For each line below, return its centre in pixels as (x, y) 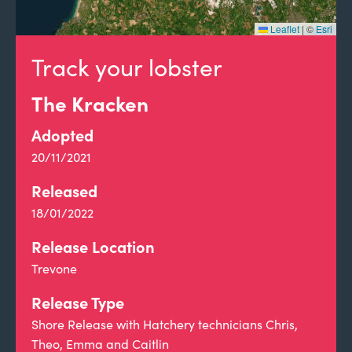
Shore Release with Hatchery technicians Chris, (165, 324)
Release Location (93, 246)
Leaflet (284, 29)
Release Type (78, 302)
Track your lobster (127, 67)
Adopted (62, 135)
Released (64, 191)
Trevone (54, 268)
